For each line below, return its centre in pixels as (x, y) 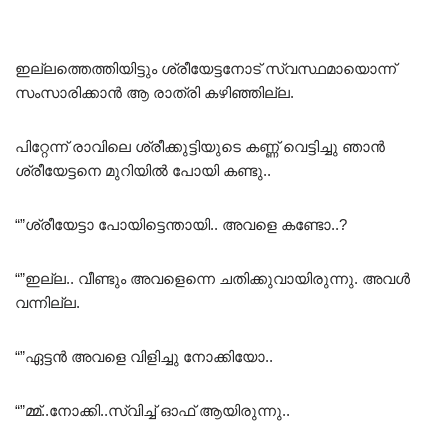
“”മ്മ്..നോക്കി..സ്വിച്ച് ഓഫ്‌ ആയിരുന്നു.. (152, 411)
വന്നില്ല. (47, 303)
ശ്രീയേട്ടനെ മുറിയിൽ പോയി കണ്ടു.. (143, 171)
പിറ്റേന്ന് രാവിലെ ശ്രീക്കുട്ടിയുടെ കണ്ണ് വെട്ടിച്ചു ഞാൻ (200, 147)
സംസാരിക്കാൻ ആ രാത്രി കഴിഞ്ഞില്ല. (154, 93)
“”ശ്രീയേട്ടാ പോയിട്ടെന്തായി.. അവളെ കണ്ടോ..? (181, 225)
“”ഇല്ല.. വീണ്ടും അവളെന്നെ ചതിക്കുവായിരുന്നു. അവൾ (212, 279)
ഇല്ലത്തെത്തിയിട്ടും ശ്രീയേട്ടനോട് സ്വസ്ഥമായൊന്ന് (205, 69)
